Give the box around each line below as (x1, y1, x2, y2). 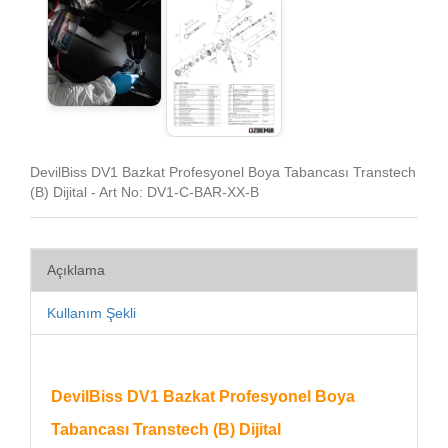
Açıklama (47, 262, 105, 279)
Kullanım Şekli (47, 305, 136, 322)
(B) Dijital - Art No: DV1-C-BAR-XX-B (30, 184, 259, 201)
